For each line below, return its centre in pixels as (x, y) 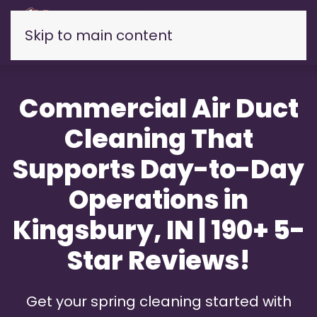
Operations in (158, 200)
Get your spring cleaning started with (158, 301)
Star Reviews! (158, 261)
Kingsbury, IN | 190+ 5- (158, 230)
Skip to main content (99, 35)
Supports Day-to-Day (158, 169)
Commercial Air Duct (158, 109)
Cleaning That (158, 139)
